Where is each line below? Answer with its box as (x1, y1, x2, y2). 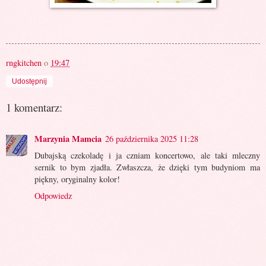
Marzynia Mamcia (34, 132, 102, 145)
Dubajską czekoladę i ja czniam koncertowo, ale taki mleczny (34, 149, 260, 161)
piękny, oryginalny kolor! (34, 173, 120, 185)
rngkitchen (6, 56, 42, 68)
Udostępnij (12, 77, 47, 85)
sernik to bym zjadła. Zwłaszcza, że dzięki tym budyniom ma (34, 161, 260, 173)
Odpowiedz (34, 189, 72, 201)
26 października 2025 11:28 (105, 132, 198, 144)
